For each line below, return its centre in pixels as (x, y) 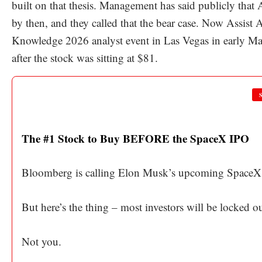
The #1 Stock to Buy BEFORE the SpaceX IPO (135, 138)
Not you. (42, 241)
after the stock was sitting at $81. (85, 57)
